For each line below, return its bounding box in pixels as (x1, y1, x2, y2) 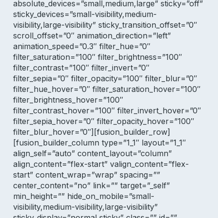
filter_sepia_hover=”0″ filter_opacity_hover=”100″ (13, 116, 194, 126)
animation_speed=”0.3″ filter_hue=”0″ (13, 41, 150, 51)
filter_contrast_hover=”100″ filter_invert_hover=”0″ (13, 106, 201, 115)
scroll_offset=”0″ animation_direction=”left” (13, 31, 171, 40)
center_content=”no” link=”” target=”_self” (13, 181, 170, 190)
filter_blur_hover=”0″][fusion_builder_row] (13, 127, 170, 137)
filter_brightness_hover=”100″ (13, 95, 123, 105)
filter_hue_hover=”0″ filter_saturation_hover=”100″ (13, 84, 200, 94)
